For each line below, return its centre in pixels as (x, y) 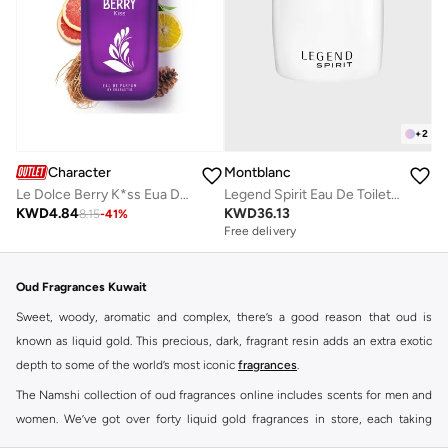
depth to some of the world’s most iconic (127, 364)
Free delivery (260, 230)
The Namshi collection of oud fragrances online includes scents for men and (224, 394)
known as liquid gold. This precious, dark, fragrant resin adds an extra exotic (224, 340)
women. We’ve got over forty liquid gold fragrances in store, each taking (224, 418)
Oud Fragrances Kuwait (81, 286)
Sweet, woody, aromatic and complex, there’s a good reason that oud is (224, 316)
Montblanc (257, 172)
